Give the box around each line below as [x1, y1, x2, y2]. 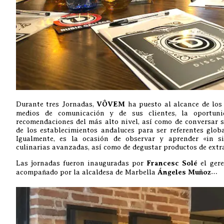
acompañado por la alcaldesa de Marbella [16, 168, 157, 176]
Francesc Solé [146, 159, 197, 168]
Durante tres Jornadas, [16, 100, 96, 108]
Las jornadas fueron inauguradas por [16, 159, 146, 167]
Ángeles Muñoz [157, 168, 211, 177]
